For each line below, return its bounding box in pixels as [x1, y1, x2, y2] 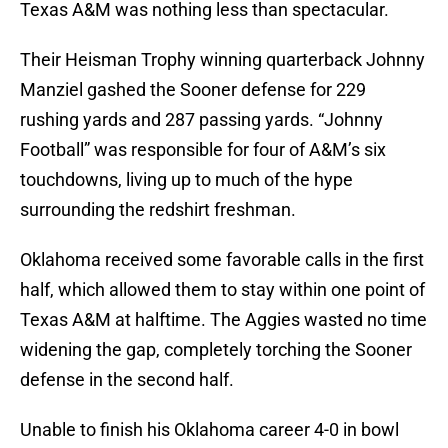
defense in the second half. [20, 369, 234, 391]
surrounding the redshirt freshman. [20, 199, 296, 221]
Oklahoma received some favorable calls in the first [20, 249, 424, 271]
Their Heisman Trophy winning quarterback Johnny [20, 49, 425, 71]
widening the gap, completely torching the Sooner [20, 339, 412, 361]
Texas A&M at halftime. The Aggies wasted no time [20, 309, 427, 331]
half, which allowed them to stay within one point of [20, 279, 425, 301]
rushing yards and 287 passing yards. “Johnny [20, 109, 383, 131]
